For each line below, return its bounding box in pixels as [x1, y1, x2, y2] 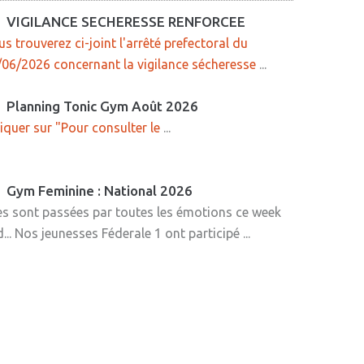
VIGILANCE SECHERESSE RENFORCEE [6, 13, 245, 29]
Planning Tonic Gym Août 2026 [6, 97, 198, 114]
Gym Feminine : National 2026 [6, 182, 193, 198]
